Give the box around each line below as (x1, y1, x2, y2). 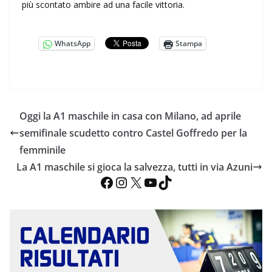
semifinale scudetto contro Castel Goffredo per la (19, 126, 247, 140)
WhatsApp (55, 38, 90, 49)
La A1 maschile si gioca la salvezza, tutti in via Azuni (16, 160, 253, 174)
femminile (19, 143, 66, 157)
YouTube (143, 171, 151, 192)
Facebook (99, 171, 107, 192)
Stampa (175, 38, 202, 49)
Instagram (114, 171, 127, 192)
